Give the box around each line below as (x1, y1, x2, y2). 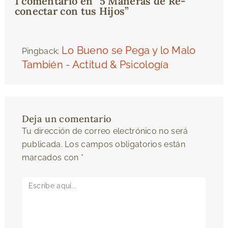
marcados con (21, 152, 81, 162)
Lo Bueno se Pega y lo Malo (61, 44, 196, 56)
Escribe (21, 177, 50, 187)
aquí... (21, 190, 43, 201)
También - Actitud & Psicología (21, 58, 168, 71)
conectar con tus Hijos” (14, 4, 129, 17)
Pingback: (21, 46, 62, 56)
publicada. (21, 139, 63, 149)
